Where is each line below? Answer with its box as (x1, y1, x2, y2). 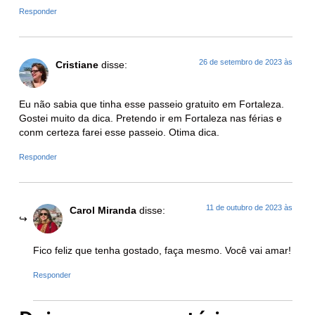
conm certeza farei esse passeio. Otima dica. (19, 127, 219, 139)
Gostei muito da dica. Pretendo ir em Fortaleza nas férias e (19, 113, 282, 124)
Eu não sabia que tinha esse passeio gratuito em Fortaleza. (19, 99, 284, 110)
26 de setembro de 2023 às (199, 58, 292, 67)
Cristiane (56, 60, 98, 71)
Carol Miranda (70, 205, 136, 217)
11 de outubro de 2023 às (206, 203, 292, 212)
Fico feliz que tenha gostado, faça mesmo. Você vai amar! (33, 245, 291, 256)
